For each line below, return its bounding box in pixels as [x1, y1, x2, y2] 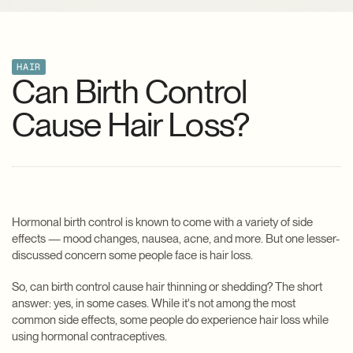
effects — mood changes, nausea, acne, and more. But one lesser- [12, 231, 340, 246]
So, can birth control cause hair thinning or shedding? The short [12, 280, 322, 295]
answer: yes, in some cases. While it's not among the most [12, 296, 295, 311]
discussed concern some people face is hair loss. [12, 247, 253, 262]
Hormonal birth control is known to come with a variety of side [12, 214, 313, 229]
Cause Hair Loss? [12, 103, 249, 144]
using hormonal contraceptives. [12, 329, 167, 344]
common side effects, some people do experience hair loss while [12, 313, 329, 328]
